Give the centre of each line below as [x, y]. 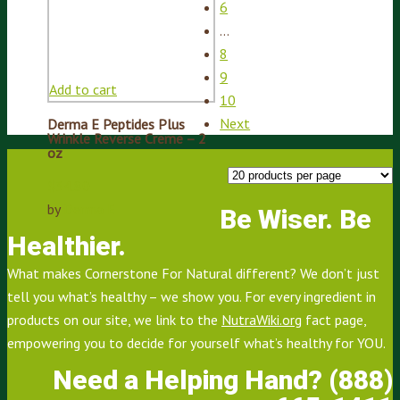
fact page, [334, 319]
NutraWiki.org [262, 319]
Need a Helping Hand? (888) [223, 379]
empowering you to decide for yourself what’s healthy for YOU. [196, 342]
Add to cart [83, 89]
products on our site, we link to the [114, 319]
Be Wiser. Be [296, 219]
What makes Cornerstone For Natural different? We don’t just [193, 273]
